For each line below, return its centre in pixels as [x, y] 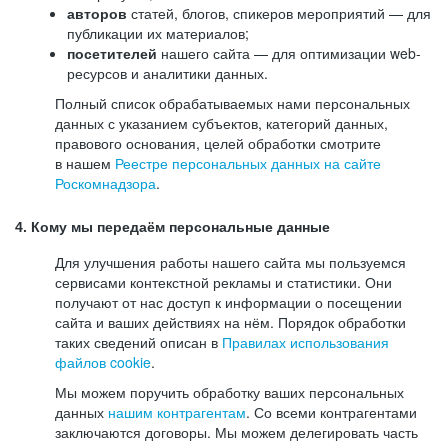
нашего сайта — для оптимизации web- [289, 53]
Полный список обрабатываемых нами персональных [232, 103]
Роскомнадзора [105, 183]
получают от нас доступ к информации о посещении [228, 302]
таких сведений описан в [138, 342]
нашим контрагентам [177, 412]
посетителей [112, 53]
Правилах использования [305, 342]
